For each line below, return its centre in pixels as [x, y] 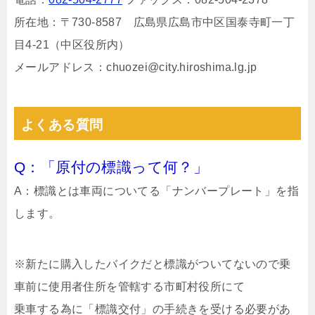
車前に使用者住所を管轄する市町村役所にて [129, 286]
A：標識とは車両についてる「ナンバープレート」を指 [156, 191]
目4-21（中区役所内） [72, 44]
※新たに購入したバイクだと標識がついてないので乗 [153, 264]
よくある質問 [62, 124]
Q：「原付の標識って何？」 [111, 167]
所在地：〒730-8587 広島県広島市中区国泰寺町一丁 [155, 22]
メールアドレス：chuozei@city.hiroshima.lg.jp [136, 67]
